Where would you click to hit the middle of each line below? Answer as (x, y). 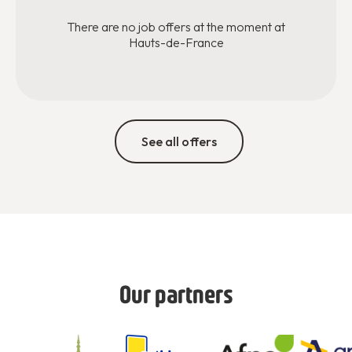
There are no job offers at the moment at (176, 27)
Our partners (176, 294)
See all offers (179, 142)
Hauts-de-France (176, 43)
